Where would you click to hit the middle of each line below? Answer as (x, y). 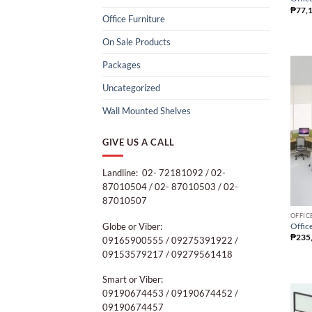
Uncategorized (131, 87)
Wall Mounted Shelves (147, 110)
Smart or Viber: (133, 280)
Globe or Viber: (132, 226)
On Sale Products (136, 41)
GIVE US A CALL (139, 142)
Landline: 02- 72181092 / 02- (164, 173)
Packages (122, 64)
